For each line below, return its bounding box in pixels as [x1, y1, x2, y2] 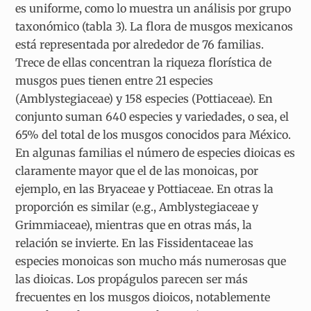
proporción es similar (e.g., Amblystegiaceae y [15, 200, 259, 215]
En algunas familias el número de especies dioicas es [15, 146, 296, 160]
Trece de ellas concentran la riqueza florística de [15, 56, 272, 70]
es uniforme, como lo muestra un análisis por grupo [15, 1, 292, 16]
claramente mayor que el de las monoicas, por [15, 164, 259, 178]
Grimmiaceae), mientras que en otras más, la [15, 218, 253, 233]
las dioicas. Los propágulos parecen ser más [15, 272, 249, 287]
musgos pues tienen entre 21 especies [15, 74, 214, 88]
